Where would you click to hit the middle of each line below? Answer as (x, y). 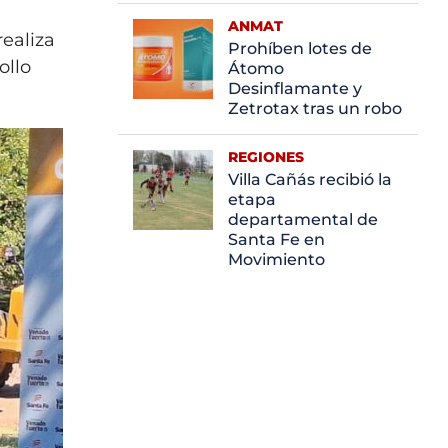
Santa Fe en (276, 239)
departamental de (303, 219)
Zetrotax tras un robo (315, 108)
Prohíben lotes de (300, 48)
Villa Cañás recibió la (310, 179)
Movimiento (276, 259)
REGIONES (266, 156)
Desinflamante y (295, 88)
